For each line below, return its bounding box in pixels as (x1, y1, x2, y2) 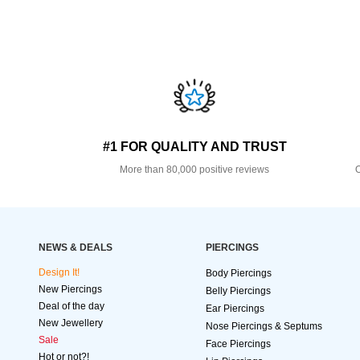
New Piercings (39, 284, 102, 296)
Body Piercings (206, 268, 272, 280)
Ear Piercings (206, 303, 264, 315)
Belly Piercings (206, 285, 271, 297)
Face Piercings (206, 338, 271, 350)
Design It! (39, 267, 80, 279)
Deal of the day (39, 301, 104, 313)
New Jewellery (39, 317, 103, 329)
